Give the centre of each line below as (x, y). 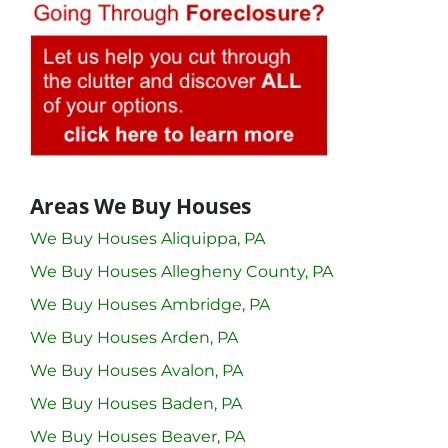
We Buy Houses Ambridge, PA (150, 304)
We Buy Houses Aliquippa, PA (147, 238)
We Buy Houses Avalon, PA (136, 370)
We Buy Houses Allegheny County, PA (181, 271)
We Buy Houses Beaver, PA (137, 436)
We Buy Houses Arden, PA (134, 337)
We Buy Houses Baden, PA (136, 403)
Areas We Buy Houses (140, 205)
